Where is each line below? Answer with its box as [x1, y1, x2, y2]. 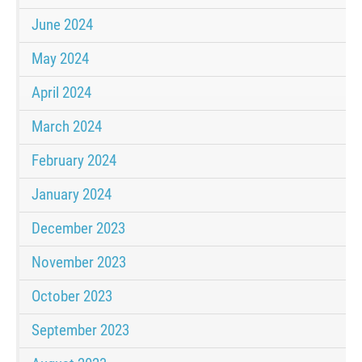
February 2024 [32, 151, 116, 170]
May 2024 [32, 49, 89, 69]
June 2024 [32, 15, 93, 35]
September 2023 [32, 321, 129, 340]
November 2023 [32, 253, 126, 272]
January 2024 [32, 185, 112, 204]
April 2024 [32, 83, 91, 103]
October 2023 [32, 287, 112, 306]
